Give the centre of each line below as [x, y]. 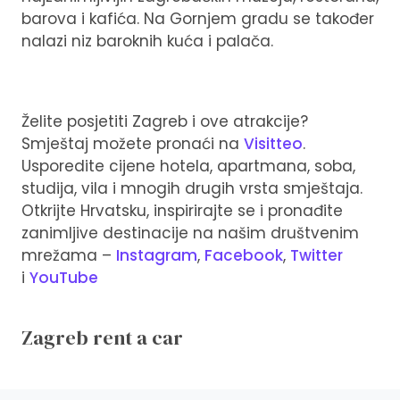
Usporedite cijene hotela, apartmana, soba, [188, 166]
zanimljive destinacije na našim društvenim [190, 233]
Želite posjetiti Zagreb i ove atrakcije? [165, 121]
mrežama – [69, 255]
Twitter [317, 255]
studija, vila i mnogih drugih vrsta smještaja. [192, 188]
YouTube [64, 277]
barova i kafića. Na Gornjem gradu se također [198, 18]
